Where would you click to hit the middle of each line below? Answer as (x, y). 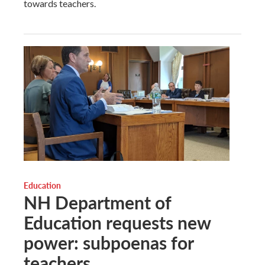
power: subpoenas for (109, 243)
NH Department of (97, 203)
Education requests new (117, 223)
